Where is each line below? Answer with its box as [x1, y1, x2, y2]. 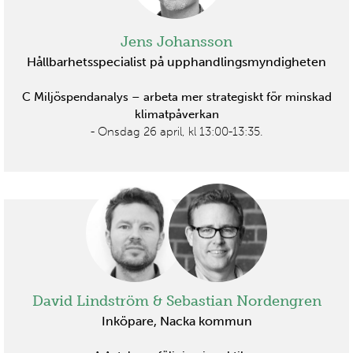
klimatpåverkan [134, 106, 219, 121]
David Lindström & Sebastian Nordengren [32, 292, 321, 310]
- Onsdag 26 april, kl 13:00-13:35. [90, 124, 263, 139]
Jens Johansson [121, 32, 232, 50]
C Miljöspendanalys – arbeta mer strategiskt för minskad [21, 89, 332, 104]
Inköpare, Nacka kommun [101, 314, 252, 329]
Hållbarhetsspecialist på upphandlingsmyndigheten [27, 54, 326, 69]
